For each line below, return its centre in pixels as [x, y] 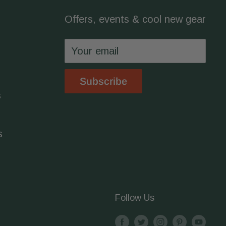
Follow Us [135, 197]
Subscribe [103, 81]
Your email [95, 51]
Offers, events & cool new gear [135, 19]
